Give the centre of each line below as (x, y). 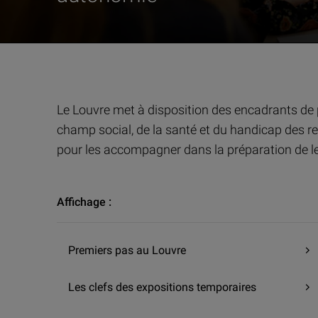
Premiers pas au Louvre (127, 251)
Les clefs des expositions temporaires (162, 287)
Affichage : (84, 202)
